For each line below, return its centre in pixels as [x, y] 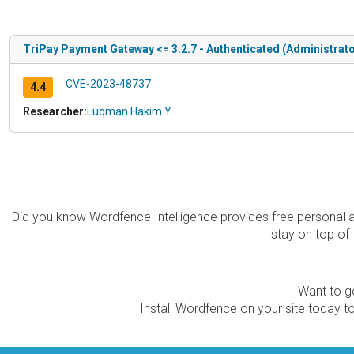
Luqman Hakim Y [129, 111]
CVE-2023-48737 [108, 83]
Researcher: [55, 111]
